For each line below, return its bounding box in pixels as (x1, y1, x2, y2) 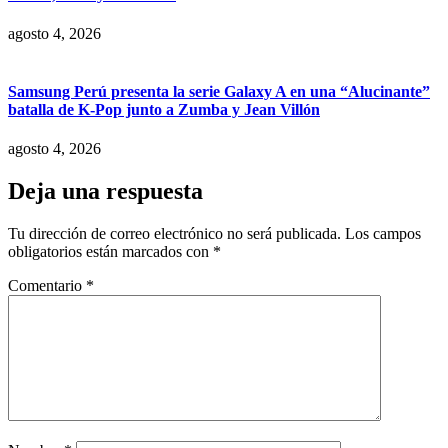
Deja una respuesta (8, 177, 203, 204)
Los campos (345, 224, 421, 242)
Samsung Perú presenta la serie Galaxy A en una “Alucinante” (8, 82, 430, 100)
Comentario (8, 276, 86, 294)
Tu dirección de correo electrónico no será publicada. (8, 224, 341, 242)
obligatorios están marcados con (8, 242, 213, 260)
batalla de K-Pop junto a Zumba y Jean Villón (8, 100, 320, 118)
